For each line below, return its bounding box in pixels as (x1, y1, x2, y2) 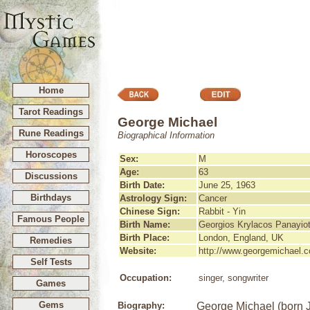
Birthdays (30, 192, 71, 203)
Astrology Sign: (120, 193, 187, 203)
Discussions (24, 171, 77, 181)
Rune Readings (18, 128, 84, 138)
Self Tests (30, 257, 72, 267)
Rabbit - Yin (199, 206, 246, 217)
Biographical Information (118, 130, 215, 140)
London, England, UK (199, 232, 284, 243)
